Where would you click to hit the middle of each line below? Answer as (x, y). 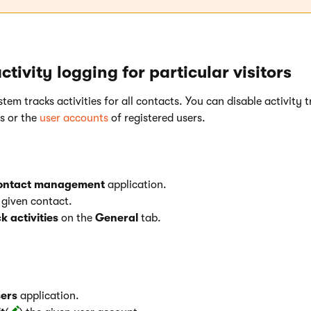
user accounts (74, 118)
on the (77, 218)
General (117, 218)
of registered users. (157, 118)
